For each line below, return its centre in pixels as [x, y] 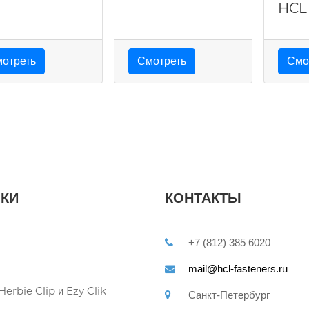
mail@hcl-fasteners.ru [238, 269]
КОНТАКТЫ [203, 198]
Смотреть [161, 61]
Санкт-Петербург [229, 295]
